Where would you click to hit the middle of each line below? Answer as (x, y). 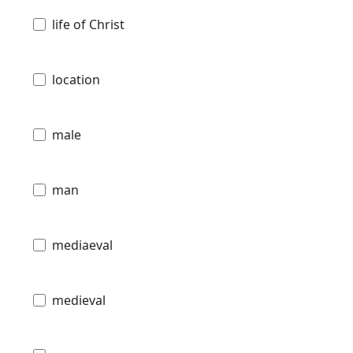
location (76, 79)
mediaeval (82, 245)
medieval (79, 300)
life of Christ (88, 24)
